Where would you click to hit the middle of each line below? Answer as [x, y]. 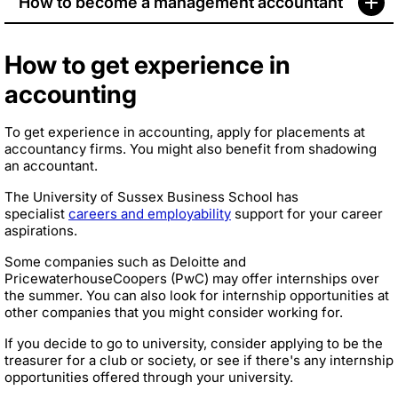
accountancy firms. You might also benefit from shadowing [191, 149]
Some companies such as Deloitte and [125, 262]
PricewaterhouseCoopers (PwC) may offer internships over [192, 279]
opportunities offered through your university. [149, 378]
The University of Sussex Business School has [151, 197]
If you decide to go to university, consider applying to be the [194, 344]
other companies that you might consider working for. [175, 313]
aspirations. [41, 231]
